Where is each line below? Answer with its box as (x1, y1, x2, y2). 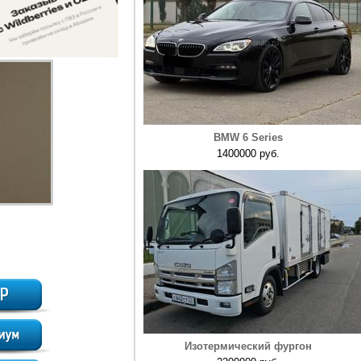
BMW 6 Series (214, 131, 283, 143)
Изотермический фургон (185, 340, 312, 352)
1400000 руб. (217, 147, 280, 160)
